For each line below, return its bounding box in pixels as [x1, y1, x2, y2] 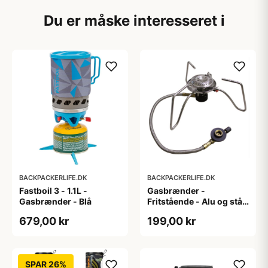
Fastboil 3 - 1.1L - [19, 185, 87, 196]
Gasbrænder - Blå [19, 196, 92, 206]
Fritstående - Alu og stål [147, 196, 245, 206]
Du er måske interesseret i [43, 12, 225, 29]
